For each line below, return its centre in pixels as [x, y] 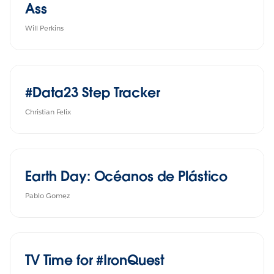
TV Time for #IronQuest [95, 260]
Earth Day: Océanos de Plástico [127, 176]
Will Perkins [44, 28]
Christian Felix [48, 111]
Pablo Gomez [47, 195]
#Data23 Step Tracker [93, 92]
